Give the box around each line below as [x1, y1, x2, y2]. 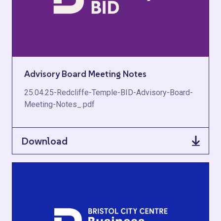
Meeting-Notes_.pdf [24, 100, 95, 109]
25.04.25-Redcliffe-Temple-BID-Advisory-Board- [24, 88, 193, 97]
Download [21, 134, 68, 147]
